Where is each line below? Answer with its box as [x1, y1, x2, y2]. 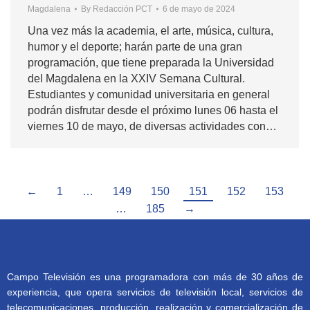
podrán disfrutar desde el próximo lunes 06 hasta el [28, 104, 278, 116]
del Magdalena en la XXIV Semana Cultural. [28, 73, 250, 84]
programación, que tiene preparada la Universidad [28, 57, 274, 69]
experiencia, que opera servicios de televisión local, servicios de [7, 286, 303, 298]
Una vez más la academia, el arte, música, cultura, [28, 25, 273, 37]
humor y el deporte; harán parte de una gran [28, 41, 242, 53]
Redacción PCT [93, 4, 152, 14]
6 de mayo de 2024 [163, 4, 235, 14]
